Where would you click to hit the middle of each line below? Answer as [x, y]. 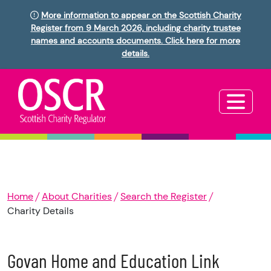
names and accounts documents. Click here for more [135, 41]
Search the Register [164, 197]
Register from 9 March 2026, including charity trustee [135, 28]
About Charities [77, 197]
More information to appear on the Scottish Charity [141, 15]
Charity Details [41, 211]
